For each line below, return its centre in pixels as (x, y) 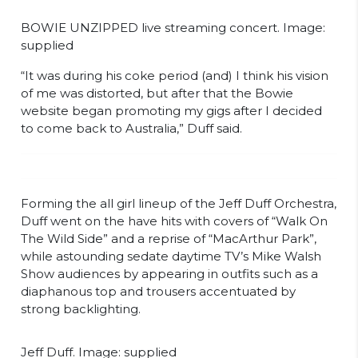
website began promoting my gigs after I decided (171, 111)
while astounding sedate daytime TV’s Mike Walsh (171, 257)
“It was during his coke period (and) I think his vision (175, 76)
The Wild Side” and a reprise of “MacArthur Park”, (169, 239)
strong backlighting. (81, 309)
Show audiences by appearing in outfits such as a (169, 274)
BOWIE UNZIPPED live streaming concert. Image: (173, 28)
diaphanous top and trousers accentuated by (158, 292)
